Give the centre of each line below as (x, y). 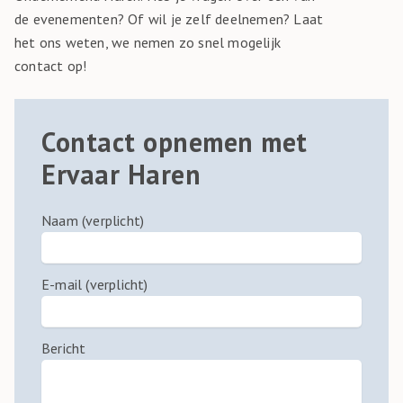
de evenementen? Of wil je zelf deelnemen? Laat (169, 19)
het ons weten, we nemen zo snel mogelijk (148, 42)
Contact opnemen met (175, 142)
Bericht (64, 348)
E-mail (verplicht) (95, 284)
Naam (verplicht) (93, 220)
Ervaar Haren (121, 174)
